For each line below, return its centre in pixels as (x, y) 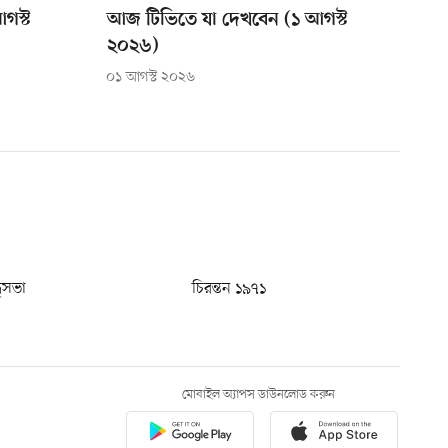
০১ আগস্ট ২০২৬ (150, 78)
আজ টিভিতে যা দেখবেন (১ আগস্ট (227, 21)
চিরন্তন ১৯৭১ (229, 289)
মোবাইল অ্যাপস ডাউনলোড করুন (258, 395)
